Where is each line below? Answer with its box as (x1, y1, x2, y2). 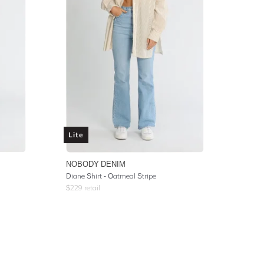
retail (82, 183, 100, 192)
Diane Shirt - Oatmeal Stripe (66, 171, 156, 180)
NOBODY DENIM (66, 159, 126, 169)
